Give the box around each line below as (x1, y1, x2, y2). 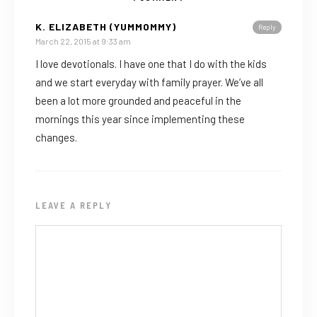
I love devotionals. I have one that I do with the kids (35, 57, 267, 70)
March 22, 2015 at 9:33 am (35, 35, 131, 46)
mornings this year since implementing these (35, 112, 245, 125)
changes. (35, 130, 77, 144)
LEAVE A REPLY (35, 199, 112, 211)
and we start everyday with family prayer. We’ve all (35, 75, 263, 88)
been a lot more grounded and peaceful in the (35, 93, 241, 107)
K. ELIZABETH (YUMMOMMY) (35, 20, 176, 33)
